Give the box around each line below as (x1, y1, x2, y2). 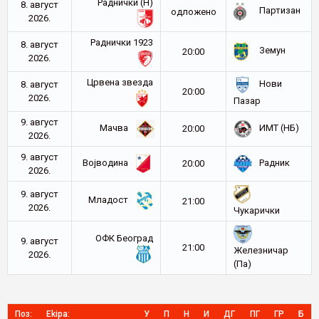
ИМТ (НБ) (256, 122, 299, 134)
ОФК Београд (95, 233, 153, 244)
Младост (88, 194, 130, 206)
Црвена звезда (87, 77, 153, 88)
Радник (256, 157, 290, 169)
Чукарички (234, 205, 280, 216)
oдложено (170, 6, 216, 18)
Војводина (82, 157, 130, 169)
